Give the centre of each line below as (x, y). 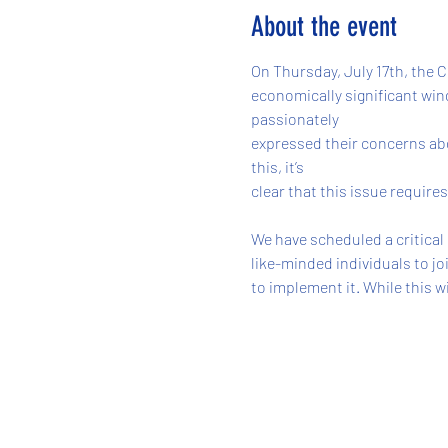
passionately (294, 118)
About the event (323, 26)
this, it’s (277, 166)
